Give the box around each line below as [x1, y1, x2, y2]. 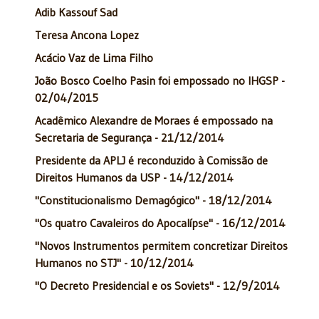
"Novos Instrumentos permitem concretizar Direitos [35, 239, 288, 253]
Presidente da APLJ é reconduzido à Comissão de [35, 153, 268, 168]
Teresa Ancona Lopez [35, 28, 139, 43]
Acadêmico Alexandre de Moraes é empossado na [35, 113, 273, 128]
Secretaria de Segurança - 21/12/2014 [35, 130, 224, 145]
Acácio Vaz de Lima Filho [35, 51, 153, 66]
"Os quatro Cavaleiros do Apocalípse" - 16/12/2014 [35, 216, 286, 231]
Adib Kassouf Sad [35, 5, 117, 20]
